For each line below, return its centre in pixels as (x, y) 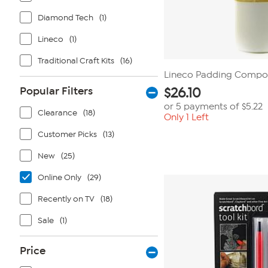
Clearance (57, 113)
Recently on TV (66, 199)
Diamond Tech (66, 18)
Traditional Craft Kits (76, 61)
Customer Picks (67, 134)
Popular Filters (56, 91)
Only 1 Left (186, 117)
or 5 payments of (203, 106)
